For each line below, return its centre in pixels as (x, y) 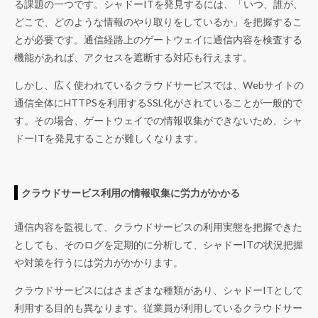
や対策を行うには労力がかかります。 (99, 263)
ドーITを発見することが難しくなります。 (109, 138)
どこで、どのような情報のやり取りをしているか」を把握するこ (158, 22)
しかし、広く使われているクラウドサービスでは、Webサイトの (159, 85)
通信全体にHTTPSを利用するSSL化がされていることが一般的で (158, 103)
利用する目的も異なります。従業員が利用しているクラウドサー (158, 308)
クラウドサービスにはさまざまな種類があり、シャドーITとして (159, 290)
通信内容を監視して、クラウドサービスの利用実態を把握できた (158, 227)
